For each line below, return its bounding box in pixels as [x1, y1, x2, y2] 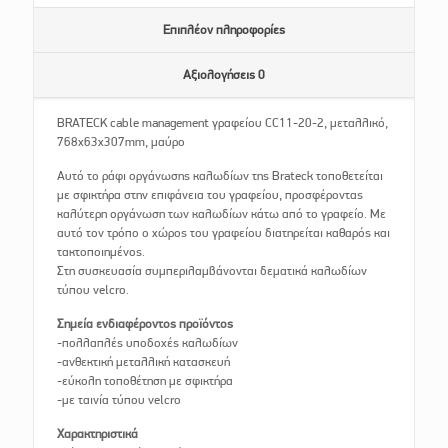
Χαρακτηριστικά [57, 426, 139, 442]
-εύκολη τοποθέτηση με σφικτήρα [57, 373, 234, 389]
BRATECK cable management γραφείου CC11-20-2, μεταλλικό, [57, 115, 389, 131]
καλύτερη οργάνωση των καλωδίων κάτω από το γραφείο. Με [57, 206, 387, 222]
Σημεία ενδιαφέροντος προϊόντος [57, 316, 234, 332]
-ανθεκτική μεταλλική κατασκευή [57, 354, 231, 370]
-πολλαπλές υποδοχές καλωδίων [57, 335, 239, 351]
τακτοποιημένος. [57, 244, 146, 260]
